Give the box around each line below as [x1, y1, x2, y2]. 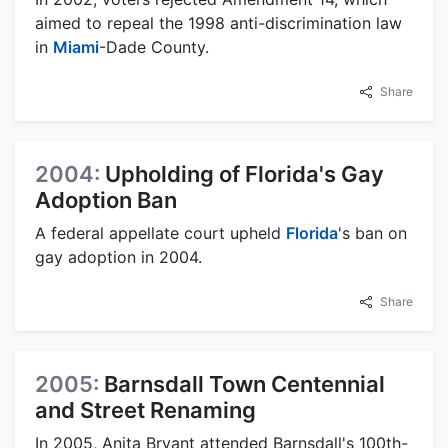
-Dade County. [99, 36, 209, 57]
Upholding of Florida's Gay [105, 160, 384, 187]
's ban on [338, 222, 407, 243]
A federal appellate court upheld [35, 222, 286, 243]
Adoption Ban [35, 186, 177, 213]
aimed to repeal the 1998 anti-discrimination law [35, 12, 402, 33]
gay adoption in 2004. [35, 246, 202, 267]
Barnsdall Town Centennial [104, 370, 385, 397]
